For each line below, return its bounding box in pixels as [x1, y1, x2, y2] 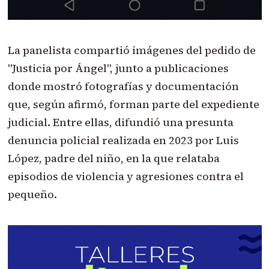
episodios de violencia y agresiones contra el [7, 168, 244, 184]
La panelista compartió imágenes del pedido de [7, 42, 256, 58]
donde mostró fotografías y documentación [7, 78, 239, 94]
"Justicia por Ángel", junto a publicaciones [7, 60, 229, 76]
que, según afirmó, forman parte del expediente [7, 96, 259, 112]
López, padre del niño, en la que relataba [7, 150, 220, 166]
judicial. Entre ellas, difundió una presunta [7, 114, 234, 130]
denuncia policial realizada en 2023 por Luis [7, 132, 239, 148]
